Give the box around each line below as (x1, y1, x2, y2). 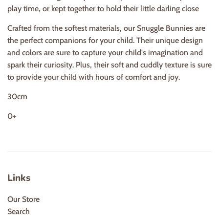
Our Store (7, 194, 40, 204)
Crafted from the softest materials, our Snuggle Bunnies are (7, 23, 205, 33)
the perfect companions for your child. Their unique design (7, 36, 203, 45)
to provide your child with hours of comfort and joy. (7, 72, 180, 82)
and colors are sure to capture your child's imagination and (7, 48, 203, 58)
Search (7, 206, 30, 216)
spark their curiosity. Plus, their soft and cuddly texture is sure (7, 60, 212, 70)
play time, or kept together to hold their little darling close (7, 4, 199, 14)
